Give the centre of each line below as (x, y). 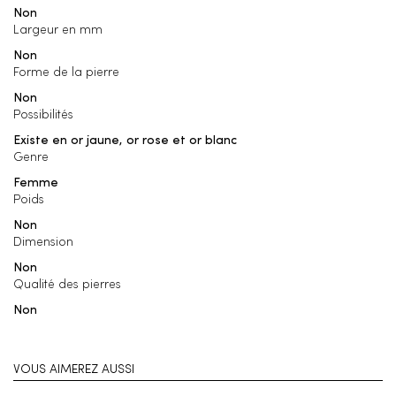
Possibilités (43, 115)
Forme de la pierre (66, 73)
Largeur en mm (58, 30)
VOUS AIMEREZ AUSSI (74, 370)
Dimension (43, 243)
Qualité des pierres (67, 285)
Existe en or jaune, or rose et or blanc (125, 141)
